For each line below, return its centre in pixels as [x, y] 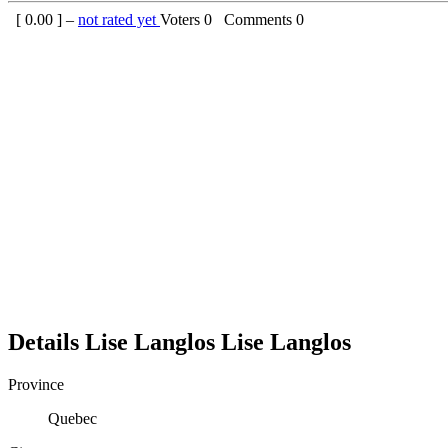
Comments [256, 19]
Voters [182, 19]
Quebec [72, 418]
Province [36, 384]
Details [46, 341]
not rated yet [119, 19]
